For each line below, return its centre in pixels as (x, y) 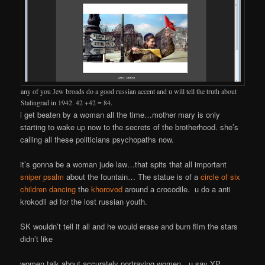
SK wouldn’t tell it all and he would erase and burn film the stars (129, 227)
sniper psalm (42, 177)
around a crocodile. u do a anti (177, 189)
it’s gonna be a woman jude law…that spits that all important (124, 164)
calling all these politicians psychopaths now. (97, 139)
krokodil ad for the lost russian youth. (84, 202)
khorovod (107, 189)
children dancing (48, 189)
